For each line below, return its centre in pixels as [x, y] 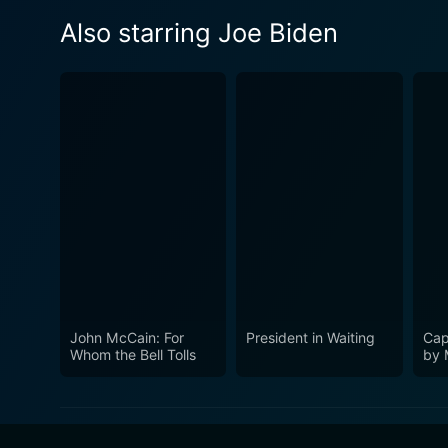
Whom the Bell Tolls [133, 355]
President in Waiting [311, 338]
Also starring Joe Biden [199, 32]
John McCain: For [127, 338]
